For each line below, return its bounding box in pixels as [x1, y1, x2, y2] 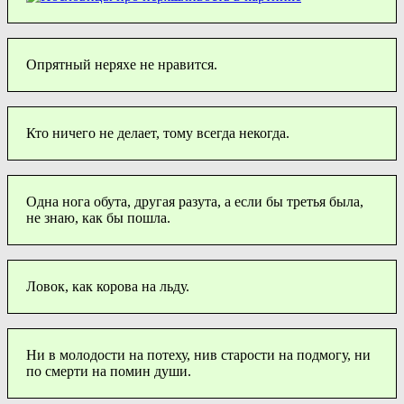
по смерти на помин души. [26, 363, 191, 379]
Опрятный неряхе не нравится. [26, 56, 217, 72]
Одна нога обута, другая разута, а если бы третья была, [26, 193, 363, 209]
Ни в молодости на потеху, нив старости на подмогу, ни [26, 346, 371, 363]
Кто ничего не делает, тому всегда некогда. [26, 124, 289, 141]
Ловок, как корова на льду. [26, 278, 189, 294]
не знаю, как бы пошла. [26, 209, 170, 225]
